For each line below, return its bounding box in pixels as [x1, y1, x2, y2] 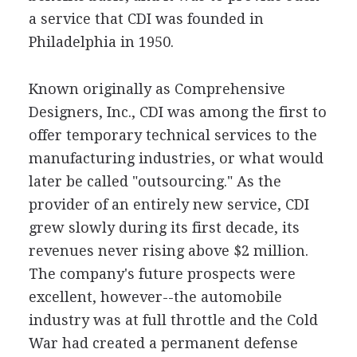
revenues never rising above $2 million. [28, 242, 308, 259]
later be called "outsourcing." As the [28, 173, 281, 190]
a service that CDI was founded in [28, 10, 264, 27]
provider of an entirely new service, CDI [28, 196, 309, 213]
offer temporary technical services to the [28, 127, 317, 143]
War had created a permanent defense [28, 335, 298, 351]
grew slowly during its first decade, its [28, 219, 300, 236]
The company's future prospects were [28, 265, 296, 282]
